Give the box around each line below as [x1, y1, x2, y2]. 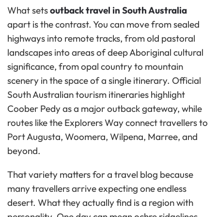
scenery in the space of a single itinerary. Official [7, 75, 201, 87]
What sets [7, 4, 50, 16]
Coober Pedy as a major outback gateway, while [7, 103, 202, 115]
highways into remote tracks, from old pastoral [7, 32, 195, 45]
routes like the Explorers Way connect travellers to [7, 117, 208, 129]
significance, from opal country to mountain [7, 61, 183, 73]
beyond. [7, 145, 41, 157]
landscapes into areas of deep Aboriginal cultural [7, 46, 203, 59]
